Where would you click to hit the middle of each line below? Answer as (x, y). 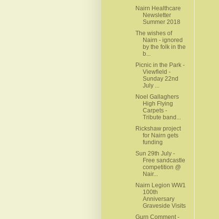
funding (153, 142)
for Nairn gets (160, 135)
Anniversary (158, 199)
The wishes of (153, 33)
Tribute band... (162, 117)
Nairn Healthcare (158, 8)
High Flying (158, 103)
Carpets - (155, 110)
